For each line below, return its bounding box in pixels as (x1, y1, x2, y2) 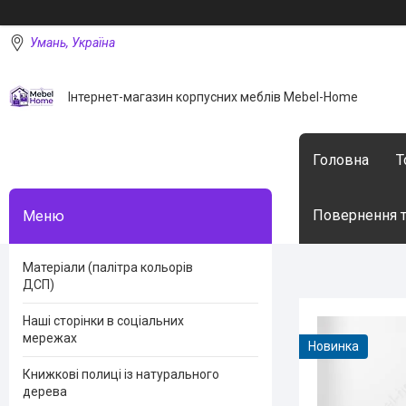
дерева (23, 384, 67, 399)
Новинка (308, 339, 359, 353)
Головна (313, 151, 369, 169)
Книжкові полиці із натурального (23, 367, 219, 382)
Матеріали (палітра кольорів (23, 260, 193, 275)
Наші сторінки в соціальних (23, 314, 184, 328)
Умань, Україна (30, 35, 115, 50)
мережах (23, 331, 77, 345)
